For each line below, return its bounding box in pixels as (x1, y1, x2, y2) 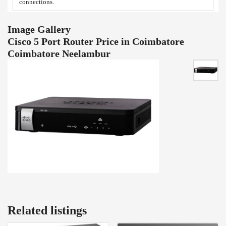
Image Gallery (8, 23, 71, 35)
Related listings (8, 203, 87, 217)
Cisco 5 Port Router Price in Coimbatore (8, 35, 184, 47)
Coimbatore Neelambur (8, 47, 110, 59)
